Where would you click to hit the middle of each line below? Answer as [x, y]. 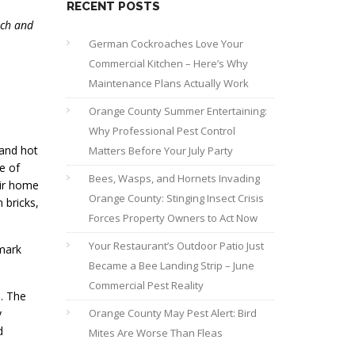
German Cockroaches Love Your [166, 44]
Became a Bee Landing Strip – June [171, 265]
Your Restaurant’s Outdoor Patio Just [176, 246]
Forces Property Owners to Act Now [173, 218]
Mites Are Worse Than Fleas [155, 333]
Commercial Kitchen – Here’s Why [168, 63]
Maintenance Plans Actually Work [168, 83]
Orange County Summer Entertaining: [177, 111]
